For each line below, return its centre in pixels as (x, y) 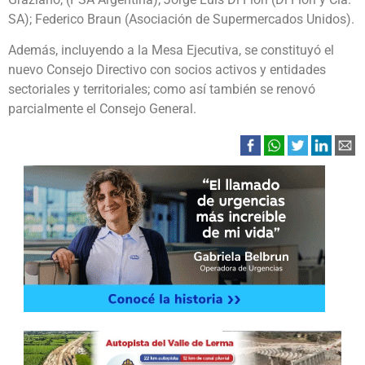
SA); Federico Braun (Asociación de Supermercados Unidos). (181, 20)
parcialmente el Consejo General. (102, 109)
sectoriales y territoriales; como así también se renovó (162, 90)
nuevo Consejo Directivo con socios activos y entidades (167, 70)
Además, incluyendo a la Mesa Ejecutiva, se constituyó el (171, 51)
